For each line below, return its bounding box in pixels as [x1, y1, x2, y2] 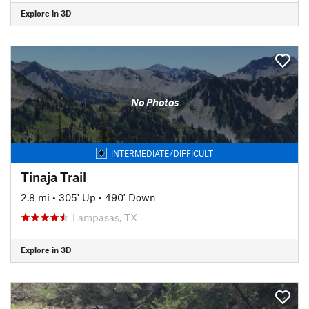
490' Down [105, 190, 156, 203]
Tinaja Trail [21, 168, 86, 185]
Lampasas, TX [72, 210, 137, 223]
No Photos [130, 96, 179, 108]
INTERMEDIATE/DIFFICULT [111, 148, 213, 158]
